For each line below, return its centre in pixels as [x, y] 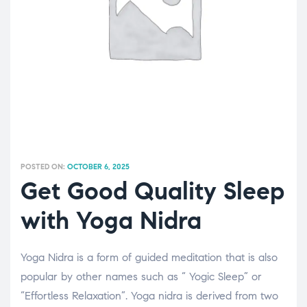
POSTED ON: [44, 166]
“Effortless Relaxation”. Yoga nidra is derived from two [149, 295]
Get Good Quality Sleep [152, 191]
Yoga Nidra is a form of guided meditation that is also [149, 257]
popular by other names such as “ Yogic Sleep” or [141, 276]
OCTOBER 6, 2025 [98, 166]
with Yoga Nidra [111, 220]
